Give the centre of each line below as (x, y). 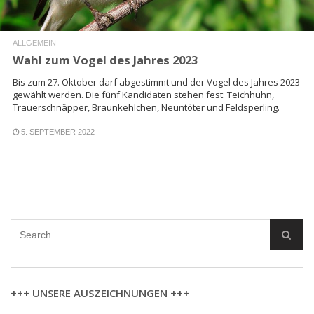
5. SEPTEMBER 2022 (58, 131)
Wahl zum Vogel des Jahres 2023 (105, 60)
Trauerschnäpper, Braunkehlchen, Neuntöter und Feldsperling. (146, 107)
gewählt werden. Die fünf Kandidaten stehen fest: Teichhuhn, (143, 94)
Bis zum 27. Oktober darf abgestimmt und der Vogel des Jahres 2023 (156, 82)
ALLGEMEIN (34, 42)
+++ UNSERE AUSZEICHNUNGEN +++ (100, 293)
